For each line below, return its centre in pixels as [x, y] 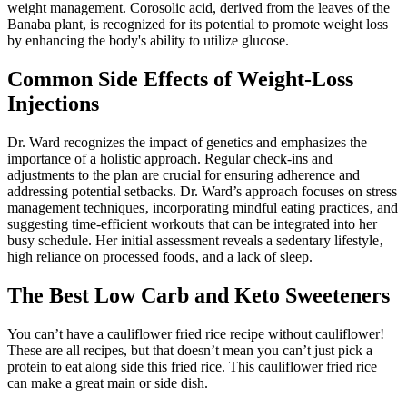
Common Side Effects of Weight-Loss [180, 79]
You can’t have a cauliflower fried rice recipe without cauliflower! [196, 333]
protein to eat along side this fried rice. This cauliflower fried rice [192, 366]
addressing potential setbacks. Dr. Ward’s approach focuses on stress [202, 192]
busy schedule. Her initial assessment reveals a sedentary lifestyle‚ [195, 241]
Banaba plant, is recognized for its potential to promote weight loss [198, 25]
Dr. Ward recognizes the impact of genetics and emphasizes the [187, 143]
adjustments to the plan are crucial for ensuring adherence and [184, 175]
